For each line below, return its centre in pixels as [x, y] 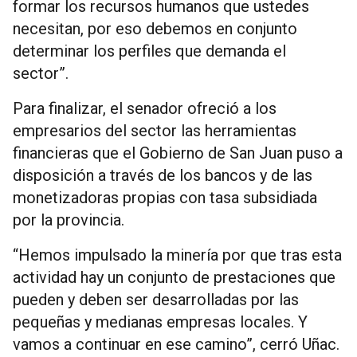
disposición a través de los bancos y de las [163, 175]
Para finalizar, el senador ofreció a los [145, 108]
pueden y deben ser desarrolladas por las [156, 299]
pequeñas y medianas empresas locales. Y [160, 322]
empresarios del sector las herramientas [155, 130]
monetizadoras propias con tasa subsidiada [165, 197]
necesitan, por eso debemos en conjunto [155, 28]
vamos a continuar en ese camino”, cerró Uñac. [176, 344]
